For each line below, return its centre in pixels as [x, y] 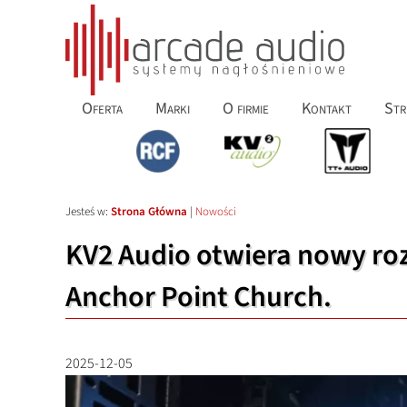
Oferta [102, 108]
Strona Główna [149, 211]
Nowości [216, 211]
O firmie [246, 108]
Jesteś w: [88, 211]
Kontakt [327, 108]
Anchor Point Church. [199, 297]
